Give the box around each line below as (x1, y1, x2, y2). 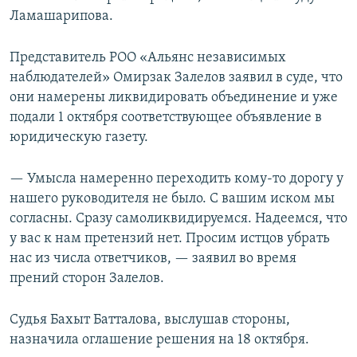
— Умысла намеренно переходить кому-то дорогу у (10, 171, 343, 187)
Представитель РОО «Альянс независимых (10, 50, 286, 66)
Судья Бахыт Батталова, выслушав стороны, (10, 312, 290, 328)
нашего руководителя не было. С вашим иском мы (10, 191, 335, 207)
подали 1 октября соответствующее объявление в (10, 110, 322, 126)
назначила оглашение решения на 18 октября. (10, 332, 309, 348)
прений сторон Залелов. (10, 271, 164, 287)
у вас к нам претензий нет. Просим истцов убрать (10, 231, 330, 247)
